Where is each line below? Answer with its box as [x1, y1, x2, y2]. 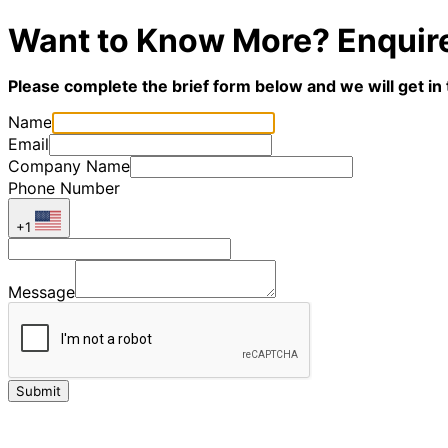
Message [8, 282, 75, 303]
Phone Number [8, 178, 120, 199]
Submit [16, 383, 61, 400]
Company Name [8, 156, 130, 177]
